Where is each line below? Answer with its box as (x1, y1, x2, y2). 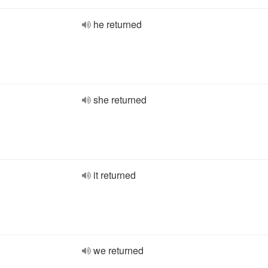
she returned (93, 93, 147, 106)
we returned (93, 243, 144, 257)
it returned (93, 168, 136, 182)
